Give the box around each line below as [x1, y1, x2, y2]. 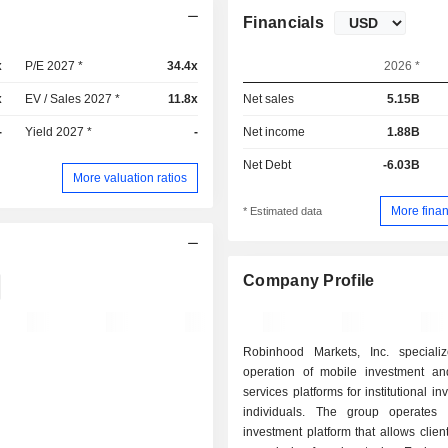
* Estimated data [243, 205, 323, 218]
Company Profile [243, 272, 375, 290]
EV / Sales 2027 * [25, 92, 121, 106]
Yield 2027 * [25, 125, 93, 139]
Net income [243, 125, 306, 139]
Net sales [243, 92, 295, 106]
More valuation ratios [73, 170, 188, 185]
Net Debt [243, 158, 292, 172]
